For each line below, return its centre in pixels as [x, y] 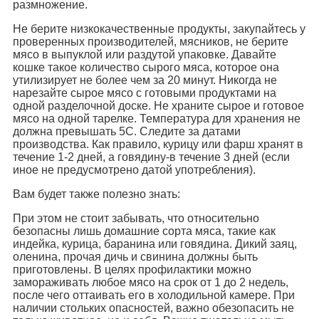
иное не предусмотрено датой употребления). [134, 169]
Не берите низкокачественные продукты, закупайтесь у [159, 28]
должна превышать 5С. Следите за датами [127, 131]
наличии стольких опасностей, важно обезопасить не [153, 308]
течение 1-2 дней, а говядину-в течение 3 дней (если [151, 157]
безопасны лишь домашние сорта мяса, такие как [144, 231]
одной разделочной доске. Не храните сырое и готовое [158, 105]
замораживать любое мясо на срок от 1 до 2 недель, [151, 282]
